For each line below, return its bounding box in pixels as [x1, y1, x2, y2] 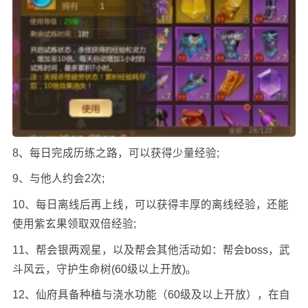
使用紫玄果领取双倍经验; [12, 218, 136, 230]
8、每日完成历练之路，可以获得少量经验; [12, 146, 219, 159]
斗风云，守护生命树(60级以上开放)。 [12, 263, 197, 275]
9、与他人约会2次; [12, 173, 104, 185]
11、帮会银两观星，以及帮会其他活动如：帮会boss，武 [12, 243, 290, 256]
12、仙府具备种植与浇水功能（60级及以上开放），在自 [12, 289, 290, 301]
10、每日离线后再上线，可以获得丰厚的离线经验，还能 [12, 199, 289, 211]
